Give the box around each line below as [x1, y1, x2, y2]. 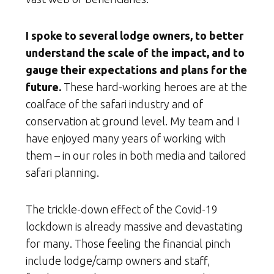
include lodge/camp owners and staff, [26, 254, 210, 267]
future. [26, 81, 61, 94]
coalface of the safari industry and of [26, 98, 203, 111]
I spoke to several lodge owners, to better [26, 29, 243, 42]
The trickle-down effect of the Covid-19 [26, 203, 218, 216]
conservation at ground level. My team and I [26, 115, 240, 128]
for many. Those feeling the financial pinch [26, 237, 231, 250]
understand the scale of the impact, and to [26, 46, 245, 59]
